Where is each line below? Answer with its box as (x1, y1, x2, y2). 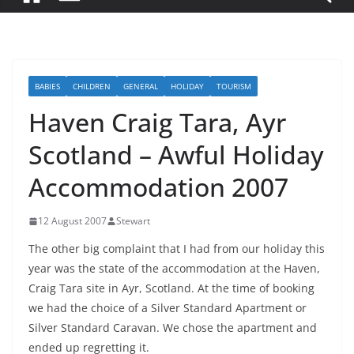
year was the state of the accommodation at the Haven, (28, 261, 320, 276)
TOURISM (217, 81, 251, 92)
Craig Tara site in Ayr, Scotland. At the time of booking (28, 281, 314, 296)
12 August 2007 (38, 214, 107, 228)
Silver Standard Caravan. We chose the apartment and (28, 320, 317, 335)
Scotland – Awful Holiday (28, 137, 324, 171)
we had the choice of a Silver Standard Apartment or (28, 300, 307, 315)
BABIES (35, 81, 60, 92)
